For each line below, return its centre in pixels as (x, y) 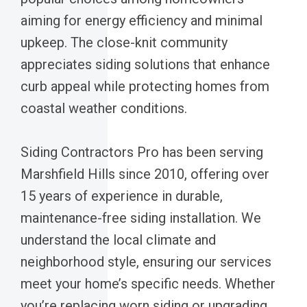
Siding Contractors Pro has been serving (142, 152)
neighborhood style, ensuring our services (146, 261)
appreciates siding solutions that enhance (145, 64)
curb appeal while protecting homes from (145, 86)
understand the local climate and (118, 240)
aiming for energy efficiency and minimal (142, 20)
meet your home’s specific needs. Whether (148, 283)
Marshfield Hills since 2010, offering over (145, 174)
